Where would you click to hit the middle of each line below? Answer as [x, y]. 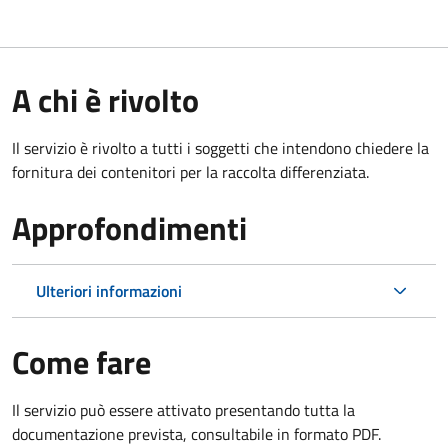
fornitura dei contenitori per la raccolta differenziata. [190, 171]
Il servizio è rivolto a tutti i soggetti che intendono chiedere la [220, 147]
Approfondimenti [129, 227]
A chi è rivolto [105, 99]
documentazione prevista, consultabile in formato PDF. [196, 433]
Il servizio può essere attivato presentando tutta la [183, 409]
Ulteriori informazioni [109, 290]
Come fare [81, 361]
